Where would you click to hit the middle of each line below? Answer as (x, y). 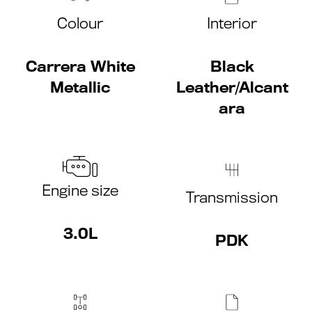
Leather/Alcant (232, 87)
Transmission (232, 197)
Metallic (80, 87)
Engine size (80, 190)
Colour (80, 23)
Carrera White (80, 67)
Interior (232, 23)
